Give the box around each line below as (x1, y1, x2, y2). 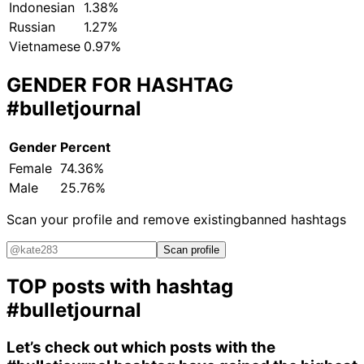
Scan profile (163, 244, 219, 257)
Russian (9, 19, 55, 36)
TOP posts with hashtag (6, 275, 233, 299)
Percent (60, 139, 110, 156)
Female (9, 160, 52, 177)
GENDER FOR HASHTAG (6, 73, 233, 97)
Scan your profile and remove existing (6, 211, 241, 228)
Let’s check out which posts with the (6, 338, 275, 357)
